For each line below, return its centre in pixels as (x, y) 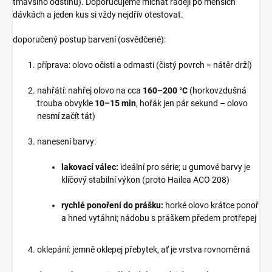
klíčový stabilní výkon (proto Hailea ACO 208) (145, 179)
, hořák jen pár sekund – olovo (192, 103)
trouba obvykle (66, 103)
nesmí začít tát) (66, 116)
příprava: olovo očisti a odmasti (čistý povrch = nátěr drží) (144, 65)
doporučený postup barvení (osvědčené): (89, 39)
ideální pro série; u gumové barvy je (184, 167)
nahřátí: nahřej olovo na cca (90, 90)
